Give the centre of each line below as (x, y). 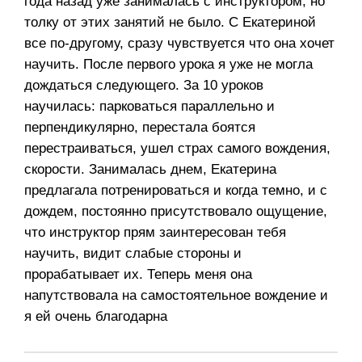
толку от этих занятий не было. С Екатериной (170, 23)
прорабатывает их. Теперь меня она (138, 275)
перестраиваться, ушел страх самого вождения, (177, 149)
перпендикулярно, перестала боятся (140, 128)
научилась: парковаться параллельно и (149, 107)
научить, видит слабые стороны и (133, 254)
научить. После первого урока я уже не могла (168, 65)
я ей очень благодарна (96, 317)
